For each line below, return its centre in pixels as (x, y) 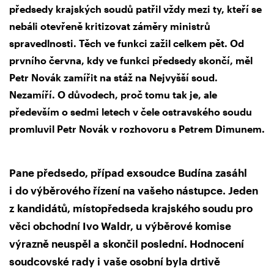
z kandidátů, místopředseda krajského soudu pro (131, 208)
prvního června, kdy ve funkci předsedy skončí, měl (131, 61)
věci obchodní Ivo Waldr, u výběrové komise (120, 226)
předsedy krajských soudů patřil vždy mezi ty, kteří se (135, 9)
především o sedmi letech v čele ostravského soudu (131, 112)
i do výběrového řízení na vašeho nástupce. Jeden (134, 191)
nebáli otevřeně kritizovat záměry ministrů (110, 26)
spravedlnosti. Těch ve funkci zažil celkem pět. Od (127, 43)
